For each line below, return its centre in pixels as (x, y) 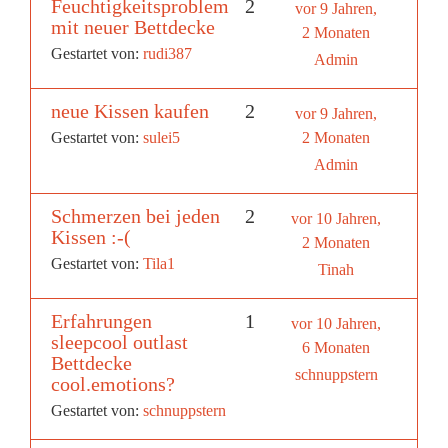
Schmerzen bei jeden (135, 215)
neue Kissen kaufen (130, 110)
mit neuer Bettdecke (133, 26)
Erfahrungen (101, 320)
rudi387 (167, 53)
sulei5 (161, 137)
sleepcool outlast (119, 341)
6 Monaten (336, 347)
